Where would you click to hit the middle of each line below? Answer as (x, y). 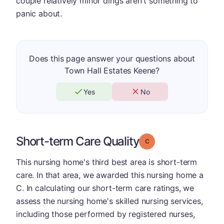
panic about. (39, 13)
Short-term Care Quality (78, 141)
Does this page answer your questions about (112, 58)
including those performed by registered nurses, (105, 214)
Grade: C (161, 140)
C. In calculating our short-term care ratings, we (105, 188)
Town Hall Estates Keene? (112, 70)
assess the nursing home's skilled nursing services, (109, 201)
